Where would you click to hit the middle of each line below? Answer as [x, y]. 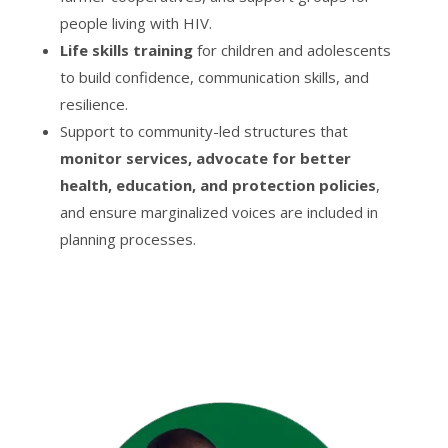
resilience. [93, 103]
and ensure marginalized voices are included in [218, 211]
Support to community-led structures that [203, 130]
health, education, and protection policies [217, 184]
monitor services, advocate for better [205, 157]
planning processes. [127, 238]
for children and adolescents [291, 49]
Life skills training [126, 49]
